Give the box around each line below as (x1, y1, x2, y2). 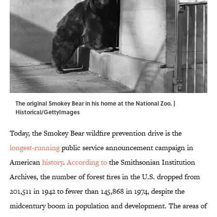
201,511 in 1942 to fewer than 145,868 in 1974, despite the (10, 186, 185, 197)
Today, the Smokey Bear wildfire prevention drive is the (10, 128, 182, 139)
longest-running (10, 142, 60, 153)
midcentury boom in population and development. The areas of (10, 201, 207, 211)
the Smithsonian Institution (107, 157, 195, 168)
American (10, 157, 42, 168)
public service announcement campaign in (60, 142, 193, 153)
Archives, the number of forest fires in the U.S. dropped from (10, 171, 200, 182)
